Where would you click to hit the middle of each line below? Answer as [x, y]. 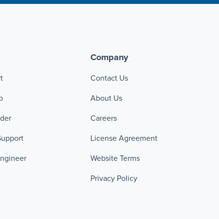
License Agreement [124, 139]
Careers [104, 119]
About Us [107, 99]
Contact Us [109, 78]
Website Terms [115, 159]
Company [109, 58]
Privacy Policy [114, 179]
